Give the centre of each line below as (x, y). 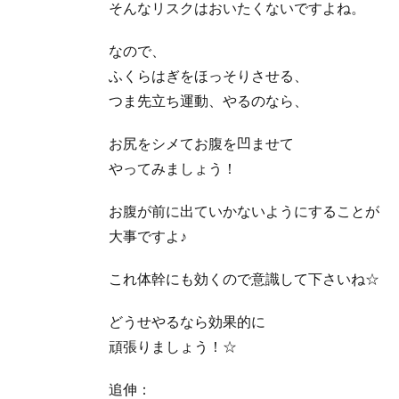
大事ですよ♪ (148, 235)
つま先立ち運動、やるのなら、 (208, 100)
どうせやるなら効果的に (187, 321)
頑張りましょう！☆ (173, 346)
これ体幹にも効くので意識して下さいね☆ (244, 278)
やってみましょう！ (173, 167)
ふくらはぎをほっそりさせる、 (208, 75)
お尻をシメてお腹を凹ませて (201, 142)
